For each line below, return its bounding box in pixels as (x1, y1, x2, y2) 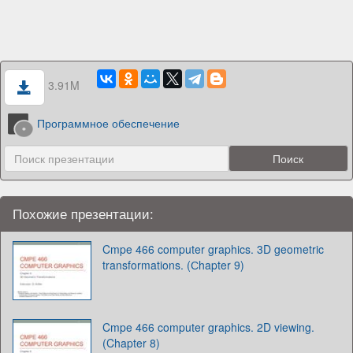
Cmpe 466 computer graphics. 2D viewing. (102, 318, 314, 335)
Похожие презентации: (13, 203, 154, 223)
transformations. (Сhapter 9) (102, 256, 244, 273)
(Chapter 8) (102, 334, 160, 351)
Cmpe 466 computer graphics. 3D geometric (102, 240, 324, 257)
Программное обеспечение (37, 115, 180, 132)
